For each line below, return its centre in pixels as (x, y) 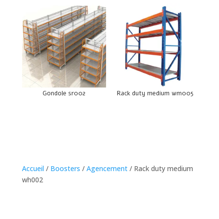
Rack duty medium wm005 (155, 94)
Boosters (65, 169)
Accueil (33, 169)
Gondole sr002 (64, 94)
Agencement (107, 169)
